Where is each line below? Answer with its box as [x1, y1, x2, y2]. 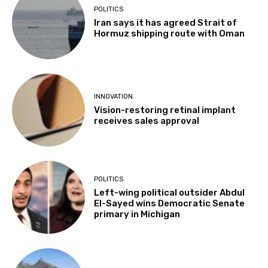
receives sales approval [94, 115, 200, 127]
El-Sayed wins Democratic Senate [94, 197, 245, 209]
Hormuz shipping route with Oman [94, 28, 245, 39]
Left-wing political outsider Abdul [94, 187, 245, 198]
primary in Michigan [94, 208, 181, 220]
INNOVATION [94, 93, 133, 101]
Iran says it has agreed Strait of [94, 17, 237, 28]
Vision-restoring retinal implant [94, 105, 236, 116]
